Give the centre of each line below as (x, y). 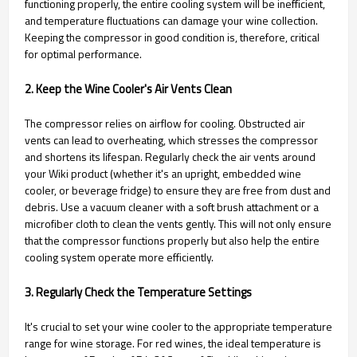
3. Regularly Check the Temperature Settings (138, 292)
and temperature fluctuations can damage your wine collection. (171, 21)
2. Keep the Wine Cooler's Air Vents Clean (128, 89)
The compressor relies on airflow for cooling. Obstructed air (165, 124)
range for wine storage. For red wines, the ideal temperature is (173, 343)
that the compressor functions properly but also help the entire (172, 241)
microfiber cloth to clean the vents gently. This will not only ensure (178, 224)
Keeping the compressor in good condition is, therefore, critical (172, 37)
